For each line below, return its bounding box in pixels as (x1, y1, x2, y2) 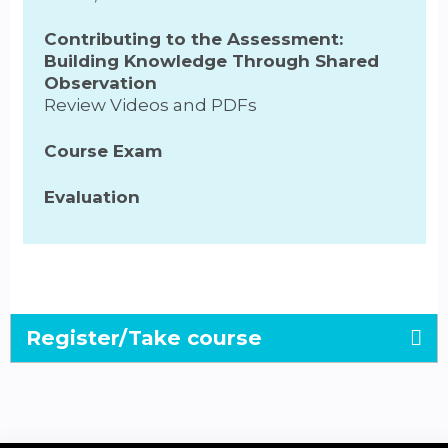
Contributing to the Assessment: (43, 29, 343, 50)
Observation (43, 73, 162, 94)
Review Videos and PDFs (43, 95, 257, 116)
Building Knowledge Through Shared (43, 51, 379, 72)
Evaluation (43, 187, 140, 208)
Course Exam (43, 141, 162, 162)
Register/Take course (26, 324, 262, 350)
